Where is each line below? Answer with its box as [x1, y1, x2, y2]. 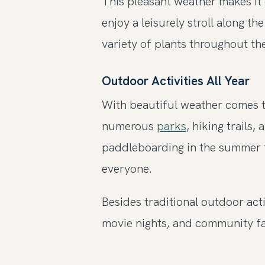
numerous [102, 118, 157, 134]
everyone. [102, 160, 152, 176]
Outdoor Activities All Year [102, 72, 250, 89]
